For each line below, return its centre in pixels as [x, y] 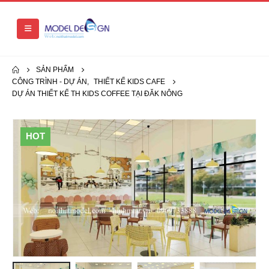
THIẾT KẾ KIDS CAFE [129, 82]
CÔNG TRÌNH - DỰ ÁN [50, 82]
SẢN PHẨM [55, 70]
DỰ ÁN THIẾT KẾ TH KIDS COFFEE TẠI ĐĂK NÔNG [97, 94]
